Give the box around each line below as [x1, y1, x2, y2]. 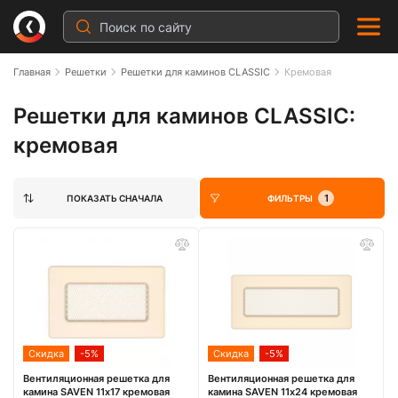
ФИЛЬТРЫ [267, 193, 313, 203]
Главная [13, 66, 51, 78]
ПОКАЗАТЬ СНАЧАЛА [66, 193, 163, 203]
